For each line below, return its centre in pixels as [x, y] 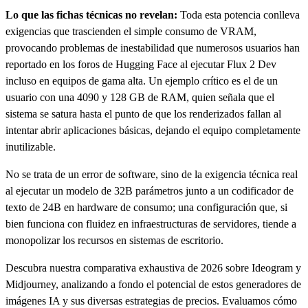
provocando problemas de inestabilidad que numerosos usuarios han [153, 47]
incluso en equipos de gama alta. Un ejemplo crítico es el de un [142, 80]
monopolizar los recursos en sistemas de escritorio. [114, 240]
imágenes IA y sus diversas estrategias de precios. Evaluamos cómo [151, 300]
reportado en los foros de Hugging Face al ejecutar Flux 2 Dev [141, 64]
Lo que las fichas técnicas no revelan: [91, 14]
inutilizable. [31, 146]
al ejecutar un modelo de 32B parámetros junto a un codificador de [150, 190]
